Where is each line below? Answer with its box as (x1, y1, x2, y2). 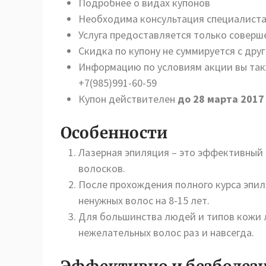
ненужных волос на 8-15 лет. (78, 194, 210, 207)
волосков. (78, 161, 125, 175)
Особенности (61, 123, 167, 142)
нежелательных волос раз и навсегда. (78, 226, 254, 239)
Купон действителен (78, 92, 178, 106)
